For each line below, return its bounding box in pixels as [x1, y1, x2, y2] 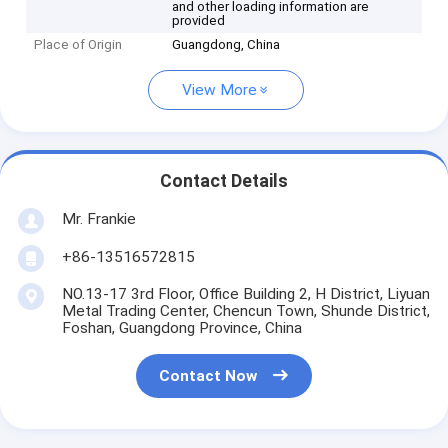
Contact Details [160, 171, 288, 192]
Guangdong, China [172, 37, 281, 53]
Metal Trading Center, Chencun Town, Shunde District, [61, 301, 430, 320]
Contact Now [159, 367, 258, 386]
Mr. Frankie [61, 209, 136, 228]
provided [172, 13, 226, 29]
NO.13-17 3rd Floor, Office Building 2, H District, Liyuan [61, 284, 430, 303]
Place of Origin [34, 37, 123, 53]
